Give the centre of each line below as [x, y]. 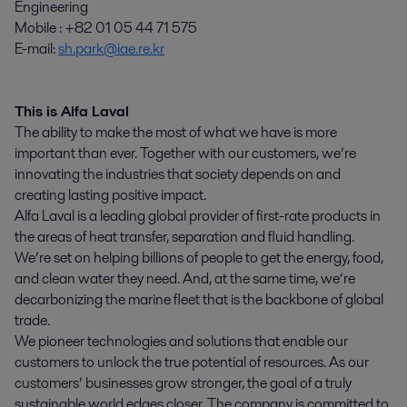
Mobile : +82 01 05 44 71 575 [106, 28]
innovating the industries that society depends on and [178, 174]
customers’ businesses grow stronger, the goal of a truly [183, 383]
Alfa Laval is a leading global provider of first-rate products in [198, 216]
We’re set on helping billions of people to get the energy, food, [199, 258]
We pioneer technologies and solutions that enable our [181, 342]
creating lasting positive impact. [110, 195]
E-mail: [36, 49]
